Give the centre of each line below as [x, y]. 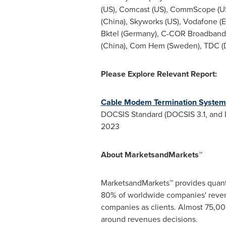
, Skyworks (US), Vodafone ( [173, 21]
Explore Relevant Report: [172, 74]
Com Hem [147, 46]
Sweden [183, 46]
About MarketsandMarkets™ [151, 155]
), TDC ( [210, 46]
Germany [139, 34]
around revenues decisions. [149, 219]
